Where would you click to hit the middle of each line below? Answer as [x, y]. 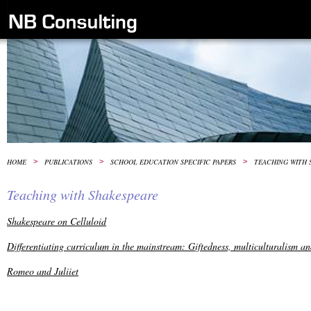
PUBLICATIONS [68, 162]
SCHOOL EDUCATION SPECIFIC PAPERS [173, 162]
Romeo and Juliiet [43, 271]
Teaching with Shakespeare [83, 194]
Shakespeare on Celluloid [57, 221]
